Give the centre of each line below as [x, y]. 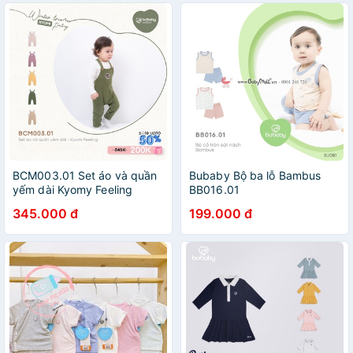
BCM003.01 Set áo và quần [85, 175]
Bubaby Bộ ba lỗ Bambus [255, 175]
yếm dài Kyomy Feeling [73, 190]
